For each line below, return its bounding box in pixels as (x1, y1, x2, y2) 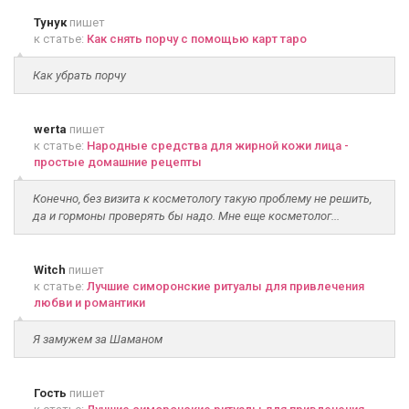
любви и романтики (34, 296, 145, 309)
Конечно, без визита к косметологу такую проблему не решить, (33, 192, 372, 205)
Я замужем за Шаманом (33, 332, 163, 346)
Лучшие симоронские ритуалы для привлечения (87, 279, 364, 293)
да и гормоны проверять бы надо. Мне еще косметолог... (33, 209, 340, 223)
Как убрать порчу (33, 68, 126, 82)
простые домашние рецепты (34, 155, 202, 169)
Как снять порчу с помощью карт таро (87, 32, 307, 46)
